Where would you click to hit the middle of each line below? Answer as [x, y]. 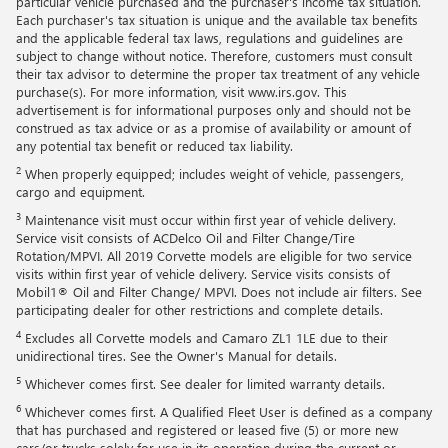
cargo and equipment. [80, 192]
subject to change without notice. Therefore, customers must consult [214, 56]
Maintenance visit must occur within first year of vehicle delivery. [208, 220]
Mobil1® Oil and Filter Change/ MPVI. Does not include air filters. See [219, 292]
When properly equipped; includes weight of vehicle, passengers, [212, 174]
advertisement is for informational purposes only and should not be [213, 110]
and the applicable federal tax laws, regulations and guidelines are [209, 38]
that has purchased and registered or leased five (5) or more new [207, 430]
